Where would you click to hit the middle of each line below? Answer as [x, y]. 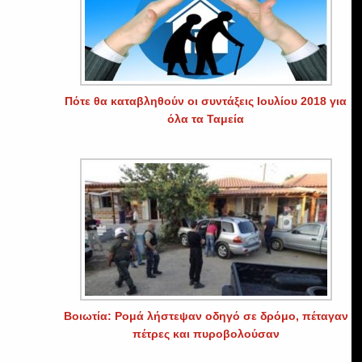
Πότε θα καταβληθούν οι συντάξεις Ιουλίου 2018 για [206, 101]
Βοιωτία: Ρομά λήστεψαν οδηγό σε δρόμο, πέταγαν [206, 316]
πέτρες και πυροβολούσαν [206, 333]
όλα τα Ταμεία [206, 118]
